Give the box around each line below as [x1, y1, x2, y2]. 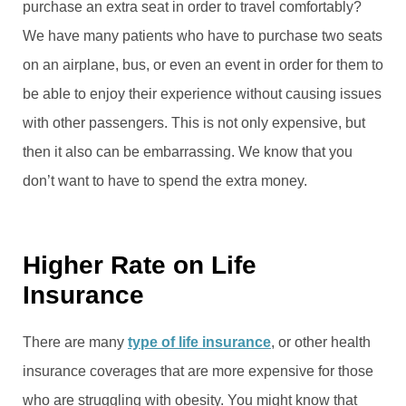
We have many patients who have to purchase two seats [23, 27, 382, 43]
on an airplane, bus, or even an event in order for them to [23, 56, 383, 72]
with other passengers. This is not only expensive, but [23, 114, 365, 130]
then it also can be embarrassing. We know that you [23, 143, 353, 159]
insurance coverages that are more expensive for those [23, 362, 373, 379]
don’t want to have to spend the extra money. [23, 172, 307, 188]
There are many [23, 333, 128, 350]
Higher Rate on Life [23, 250, 256, 279]
